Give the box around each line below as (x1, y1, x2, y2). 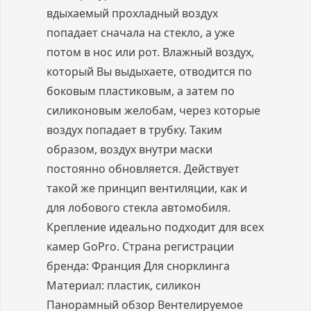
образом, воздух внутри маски (47, 141, 212, 157)
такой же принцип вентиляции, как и (47, 180, 247, 196)
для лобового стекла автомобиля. (47, 199, 230, 215)
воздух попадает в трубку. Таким (47, 121, 222, 137)
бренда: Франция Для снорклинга (47, 258, 230, 274)
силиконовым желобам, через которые (47, 102, 260, 118)
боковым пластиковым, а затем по (47, 83, 235, 99)
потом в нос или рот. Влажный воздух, (47, 44, 254, 60)
